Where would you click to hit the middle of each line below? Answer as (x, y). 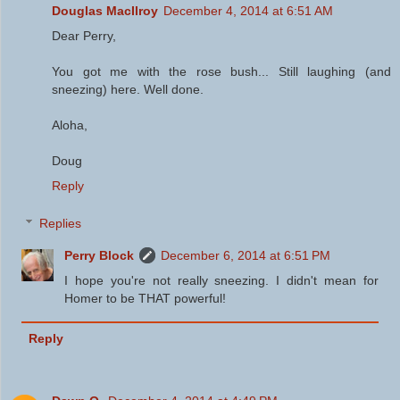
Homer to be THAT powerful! (146, 298)
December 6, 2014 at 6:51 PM (246, 255)
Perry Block (100, 255)
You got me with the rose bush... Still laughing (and (221, 72)
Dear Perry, (84, 36)
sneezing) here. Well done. (128, 90)
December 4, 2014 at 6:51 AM (248, 11)
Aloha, (70, 125)
